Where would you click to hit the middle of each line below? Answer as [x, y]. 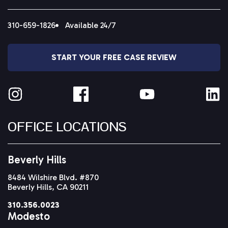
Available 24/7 [90, 25]
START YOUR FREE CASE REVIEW [114, 58]
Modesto [29, 216]
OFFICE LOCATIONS [67, 127]
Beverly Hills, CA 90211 [48, 187]
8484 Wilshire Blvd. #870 [53, 178]
